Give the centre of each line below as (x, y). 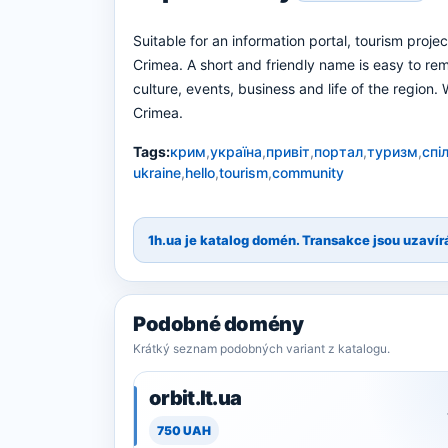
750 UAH (184, 430)
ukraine (157, 172)
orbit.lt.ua (195, 398)
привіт (288, 151)
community (308, 172)
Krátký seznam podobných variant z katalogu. (261, 348)
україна (236, 151)
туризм (392, 151)
